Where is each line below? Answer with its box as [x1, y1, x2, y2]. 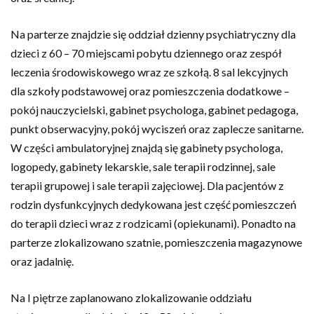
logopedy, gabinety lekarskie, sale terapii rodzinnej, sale [11, 160, 275, 173]
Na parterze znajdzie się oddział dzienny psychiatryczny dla [11, 27, 296, 41]
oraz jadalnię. [11, 254, 74, 268]
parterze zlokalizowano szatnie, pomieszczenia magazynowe [11, 235, 302, 249]
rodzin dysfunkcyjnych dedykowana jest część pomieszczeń [11, 198, 296, 211]
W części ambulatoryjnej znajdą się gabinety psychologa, [11, 141, 282, 154]
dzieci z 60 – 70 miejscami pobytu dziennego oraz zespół [11, 46, 282, 60]
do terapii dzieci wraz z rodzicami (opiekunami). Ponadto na [11, 217, 296, 230]
